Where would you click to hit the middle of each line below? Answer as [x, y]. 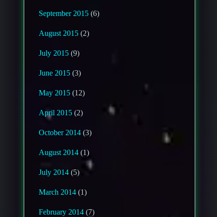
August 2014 [59, 152]
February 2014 [62, 212]
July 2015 [54, 53]
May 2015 [55, 93]
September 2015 [64, 13]
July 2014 [54, 172]
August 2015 [59, 33]
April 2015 [56, 112]
